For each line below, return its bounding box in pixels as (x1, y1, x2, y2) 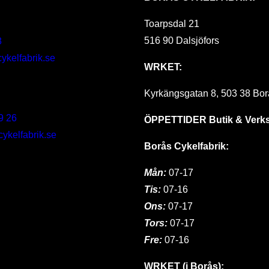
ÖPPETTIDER (144, 114, 207, 125)
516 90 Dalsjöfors (144, 35, 219, 46)
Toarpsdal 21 (144, 18, 199, 29)
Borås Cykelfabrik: (144, 141, 229, 151)
